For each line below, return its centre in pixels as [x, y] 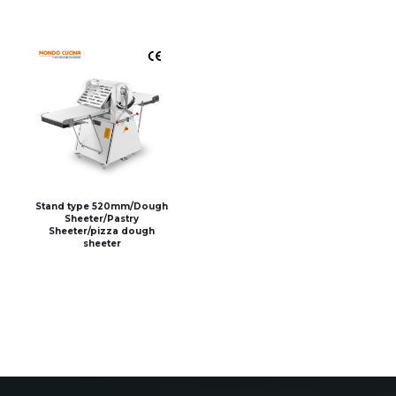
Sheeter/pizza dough [102, 231]
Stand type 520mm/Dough [102, 206]
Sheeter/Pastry [102, 218]
